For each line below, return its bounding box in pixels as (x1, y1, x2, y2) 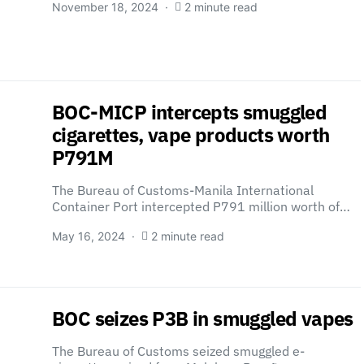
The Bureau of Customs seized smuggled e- (52, 343, 305, 359)
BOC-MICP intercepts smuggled (52, 99, 327, 125)
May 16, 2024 (52, 229, 125, 243)
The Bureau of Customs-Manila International (52, 182, 314, 198)
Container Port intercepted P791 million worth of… (52, 198, 350, 214)
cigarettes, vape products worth (52, 122, 330, 148)
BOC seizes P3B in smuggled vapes (52, 305, 353, 331)
